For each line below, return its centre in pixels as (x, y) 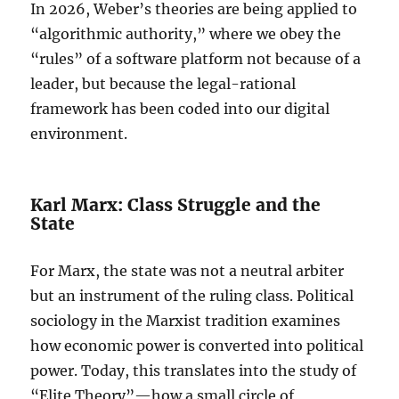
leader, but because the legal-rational (163, 84)
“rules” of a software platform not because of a (196, 59)
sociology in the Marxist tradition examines (186, 321)
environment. (79, 134)
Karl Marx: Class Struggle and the (176, 205)
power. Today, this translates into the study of (194, 370)
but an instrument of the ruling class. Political (192, 296)
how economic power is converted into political (197, 346)
